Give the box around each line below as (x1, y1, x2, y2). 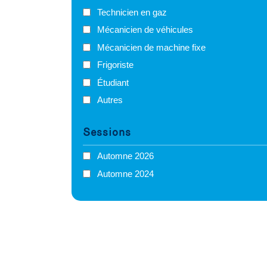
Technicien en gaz (97, 7, 167, 17)
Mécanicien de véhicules (97, 24, 193, 35)
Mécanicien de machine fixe (97, 42, 206, 52)
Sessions (82, 126, 131, 139)
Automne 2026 (97, 151, 154, 162)
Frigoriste (97, 60, 133, 70)
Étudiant (97, 77, 129, 88)
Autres (97, 95, 123, 105)
